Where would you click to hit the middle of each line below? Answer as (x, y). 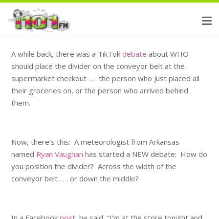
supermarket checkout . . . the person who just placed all (105, 78)
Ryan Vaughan (59, 154)
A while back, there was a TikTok (66, 54)
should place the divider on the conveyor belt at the (98, 66)
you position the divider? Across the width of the (94, 166)
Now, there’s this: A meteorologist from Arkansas (95, 142)
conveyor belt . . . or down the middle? (75, 178)
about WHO (167, 54)
